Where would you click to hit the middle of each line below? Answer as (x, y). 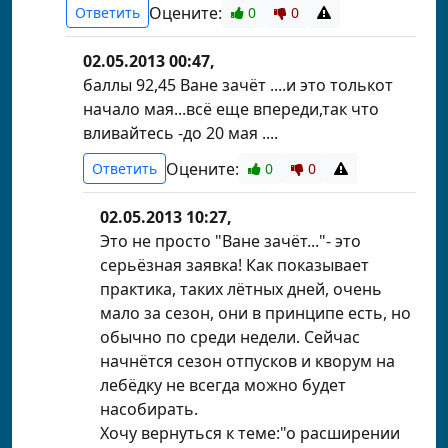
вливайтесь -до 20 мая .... (180, 133)
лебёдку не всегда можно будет (223, 385)
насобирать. (149, 409)
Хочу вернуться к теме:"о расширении (250, 433)
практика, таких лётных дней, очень (241, 289)
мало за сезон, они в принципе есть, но (255, 313)
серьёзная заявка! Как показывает (234, 265)
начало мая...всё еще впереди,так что (231, 109)
